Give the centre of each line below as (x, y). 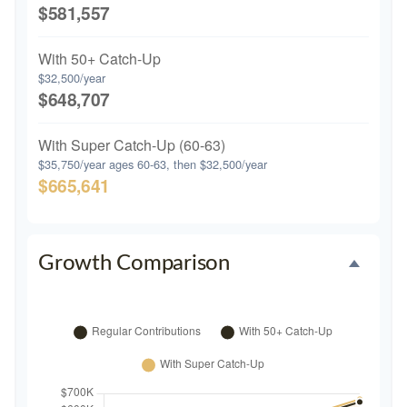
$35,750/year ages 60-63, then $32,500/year (153, 164)
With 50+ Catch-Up (99, 59)
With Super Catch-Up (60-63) (132, 145)
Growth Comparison (134, 263)
